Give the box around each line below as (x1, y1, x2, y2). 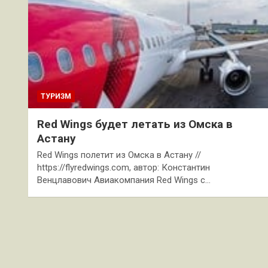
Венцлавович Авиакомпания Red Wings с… (37, 174, 211, 185)
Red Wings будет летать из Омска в (37, 117, 233, 131)
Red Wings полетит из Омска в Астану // (37, 149, 201, 160)
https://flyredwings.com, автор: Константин (37, 162, 210, 173)
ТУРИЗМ (41, 92, 71, 100)
